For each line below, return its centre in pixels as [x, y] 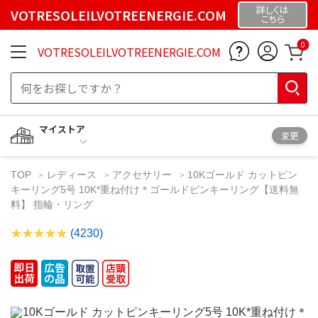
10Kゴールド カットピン [243, 174]
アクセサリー [142, 174]
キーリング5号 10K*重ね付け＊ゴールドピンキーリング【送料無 [155, 189]
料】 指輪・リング [52, 204]
